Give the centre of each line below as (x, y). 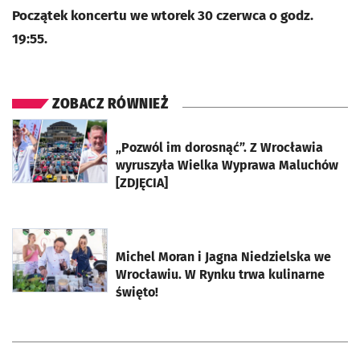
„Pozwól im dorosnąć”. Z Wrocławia (219, 148)
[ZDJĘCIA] (142, 183)
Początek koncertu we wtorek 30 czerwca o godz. (163, 16)
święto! (137, 292)
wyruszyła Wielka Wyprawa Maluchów (227, 166)
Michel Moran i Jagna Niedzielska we (223, 257)
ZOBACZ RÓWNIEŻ (110, 104)
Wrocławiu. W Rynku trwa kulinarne (220, 275)
